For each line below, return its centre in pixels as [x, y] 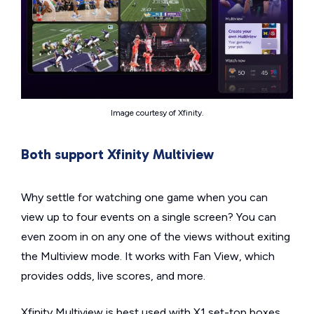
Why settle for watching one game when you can [144, 197]
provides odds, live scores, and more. [113, 275]
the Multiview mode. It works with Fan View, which [148, 256]
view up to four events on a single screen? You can [149, 217]
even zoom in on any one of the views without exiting [156, 236]
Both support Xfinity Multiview [117, 154]
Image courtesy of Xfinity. [157, 112]
